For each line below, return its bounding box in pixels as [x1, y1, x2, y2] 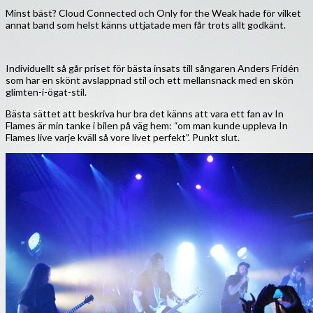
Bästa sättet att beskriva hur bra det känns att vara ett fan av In [6, 108, 284, 120]
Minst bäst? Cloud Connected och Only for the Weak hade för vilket [6, 7, 301, 20]
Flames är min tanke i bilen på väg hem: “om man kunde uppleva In [6, 119, 288, 132]
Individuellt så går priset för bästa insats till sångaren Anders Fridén [6, 62, 299, 75]
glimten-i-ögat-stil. [6, 86, 87, 99]
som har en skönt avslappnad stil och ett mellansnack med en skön [6, 74, 293, 87]
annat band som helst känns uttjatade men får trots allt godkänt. [6, 19, 286, 31]
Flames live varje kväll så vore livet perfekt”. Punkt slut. [6, 131, 240, 144]
